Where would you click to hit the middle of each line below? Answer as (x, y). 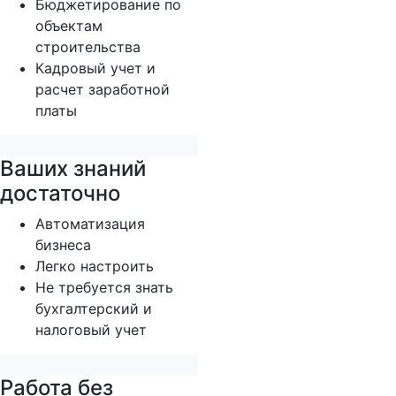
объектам (69, 26)
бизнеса (63, 245)
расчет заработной (103, 90)
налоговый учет (91, 330)
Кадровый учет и (95, 69)
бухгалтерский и (94, 309)
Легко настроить (95, 267)
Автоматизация (90, 224)
